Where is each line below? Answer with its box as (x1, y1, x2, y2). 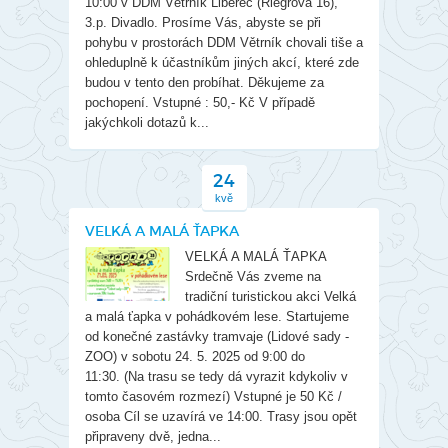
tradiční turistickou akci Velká (185, 289, 356, 304)
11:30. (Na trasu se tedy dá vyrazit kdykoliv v (85, 369, 348, 384)
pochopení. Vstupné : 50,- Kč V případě (85, 95, 315, 110)
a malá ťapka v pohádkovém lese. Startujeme (85, 309, 349, 324)
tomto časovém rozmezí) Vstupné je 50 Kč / (85, 389, 342, 404)
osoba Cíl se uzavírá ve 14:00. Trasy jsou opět (85, 409, 357, 424)
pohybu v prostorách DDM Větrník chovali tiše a (85, 35, 363, 50)
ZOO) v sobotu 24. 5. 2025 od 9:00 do (85, 349, 305, 364)
